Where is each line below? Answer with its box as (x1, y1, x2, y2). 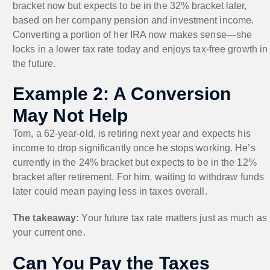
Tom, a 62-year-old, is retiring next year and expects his (13, 128, 251, 139)
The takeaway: (13, 212, 80, 223)
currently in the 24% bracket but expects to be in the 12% (13, 157, 257, 168)
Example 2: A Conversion (13, 83, 231, 104)
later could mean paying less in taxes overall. (13, 186, 207, 196)
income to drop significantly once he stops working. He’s (13, 142, 256, 153)
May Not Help (13, 105, 128, 125)
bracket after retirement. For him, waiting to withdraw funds (13, 171, 265, 182)
